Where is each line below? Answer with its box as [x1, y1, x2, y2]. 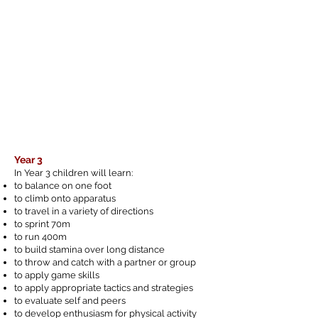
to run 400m [14, 231, 67, 242]
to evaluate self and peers [14, 295, 126, 306]
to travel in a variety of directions [14, 206, 153, 216]
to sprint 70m [14, 219, 70, 229]
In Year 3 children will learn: [14, 168, 133, 178]
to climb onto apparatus [14, 193, 116, 204]
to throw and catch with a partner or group [14, 257, 196, 268]
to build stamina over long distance [14, 244, 165, 255]
